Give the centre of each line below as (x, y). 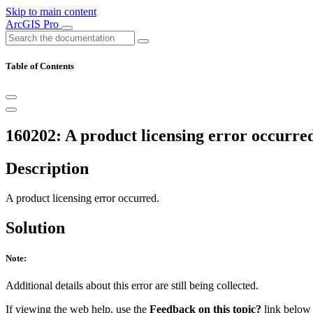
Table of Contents (40, 66)
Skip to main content (51, 12)
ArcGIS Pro (34, 24)
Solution (35, 227)
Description (47, 169)
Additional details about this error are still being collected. (132, 286)
